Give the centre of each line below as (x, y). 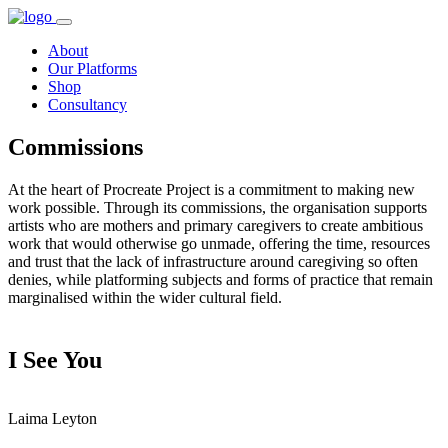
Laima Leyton (52, 418)
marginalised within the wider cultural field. (145, 297)
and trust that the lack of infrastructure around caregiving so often (213, 261)
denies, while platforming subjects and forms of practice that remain (220, 279)
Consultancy (87, 104)
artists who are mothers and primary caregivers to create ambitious (215, 225)
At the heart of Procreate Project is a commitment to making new (211, 189)
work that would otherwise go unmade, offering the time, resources (219, 243)
